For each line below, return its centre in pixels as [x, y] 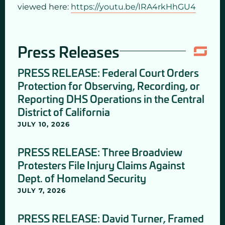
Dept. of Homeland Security [82, 178]
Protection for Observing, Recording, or [109, 85]
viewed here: [44, 7]
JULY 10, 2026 [44, 124]
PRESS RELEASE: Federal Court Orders [108, 72]
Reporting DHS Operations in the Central [111, 98]
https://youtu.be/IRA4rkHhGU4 [133, 7]
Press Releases [69, 51]
